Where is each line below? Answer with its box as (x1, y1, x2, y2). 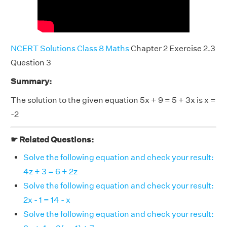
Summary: (11, 77, 52, 86)
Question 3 (11, 58, 51, 67)
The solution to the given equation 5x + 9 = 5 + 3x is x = (11, 95, 216, 105)
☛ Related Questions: (11, 135, 94, 144)
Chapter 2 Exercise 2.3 (129, 44, 215, 53)
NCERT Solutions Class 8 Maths (11, 44, 129, 53)
